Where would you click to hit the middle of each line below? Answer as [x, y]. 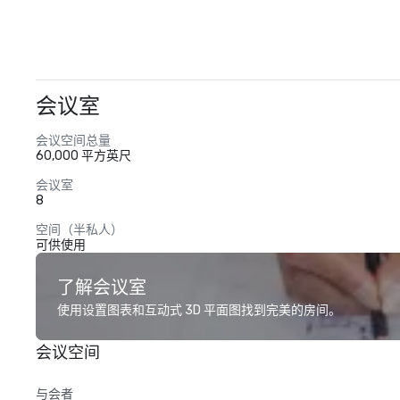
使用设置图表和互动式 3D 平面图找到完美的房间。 [199, 310]
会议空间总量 [73, 141]
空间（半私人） [79, 230]
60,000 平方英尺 [83, 156]
